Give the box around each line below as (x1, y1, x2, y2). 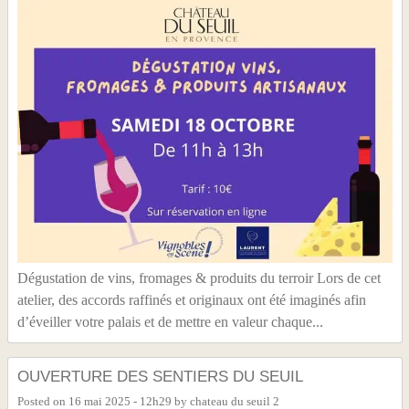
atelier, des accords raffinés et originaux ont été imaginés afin (16, 292, 366, 309)
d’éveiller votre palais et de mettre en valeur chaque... (16, 314, 323, 330)
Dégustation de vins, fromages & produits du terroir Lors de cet (16, 270, 381, 287)
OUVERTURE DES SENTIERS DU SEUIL (16, 367, 303, 386)
